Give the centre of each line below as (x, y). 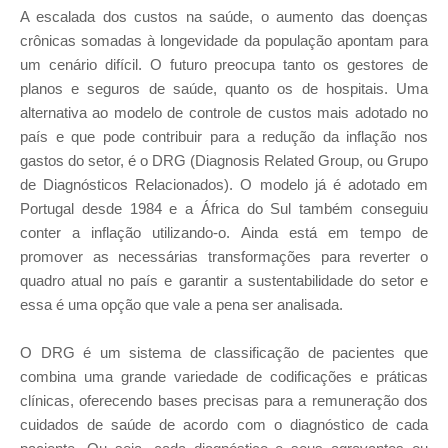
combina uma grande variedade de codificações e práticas (224, 376)
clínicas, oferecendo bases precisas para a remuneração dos (224, 400)
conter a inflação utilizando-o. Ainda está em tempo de (224, 232)
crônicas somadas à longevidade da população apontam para (224, 40)
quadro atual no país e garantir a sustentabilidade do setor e (224, 280)
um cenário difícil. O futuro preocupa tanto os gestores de (224, 64)
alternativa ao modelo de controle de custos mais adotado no (224, 112)
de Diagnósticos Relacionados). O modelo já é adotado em (224, 184)
